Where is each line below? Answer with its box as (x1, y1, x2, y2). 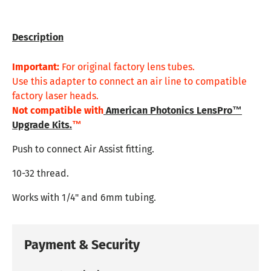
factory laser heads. (12, 90, 99, 102)
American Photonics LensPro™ (103, 105, 242, 117)
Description (12, 31, 64, 44)
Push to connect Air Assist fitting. (12, 143, 154, 155)
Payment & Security (24, 237, 140, 253)
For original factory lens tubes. (62, 61, 195, 73)
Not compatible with (12, 105, 103, 117)
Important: (12, 61, 62, 73)
